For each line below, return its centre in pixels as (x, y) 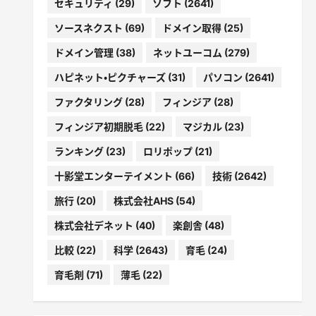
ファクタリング (88, 102)
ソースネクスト (88, 28)
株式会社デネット (93, 225)
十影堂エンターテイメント (113, 176)
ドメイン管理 (84, 52)
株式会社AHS (143, 200)
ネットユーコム (187, 52)
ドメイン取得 (192, 28)
